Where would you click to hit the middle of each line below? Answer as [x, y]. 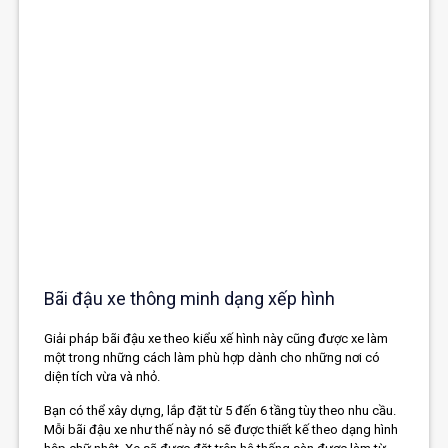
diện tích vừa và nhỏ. [102, 377]
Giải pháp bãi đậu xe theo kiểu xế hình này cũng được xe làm [216, 339]
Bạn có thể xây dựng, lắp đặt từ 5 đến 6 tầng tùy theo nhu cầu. [220, 411]
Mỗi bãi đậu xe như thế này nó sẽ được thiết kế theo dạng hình [221, 430]
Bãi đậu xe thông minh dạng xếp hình [190, 299]
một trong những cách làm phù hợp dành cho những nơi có [212, 358]
